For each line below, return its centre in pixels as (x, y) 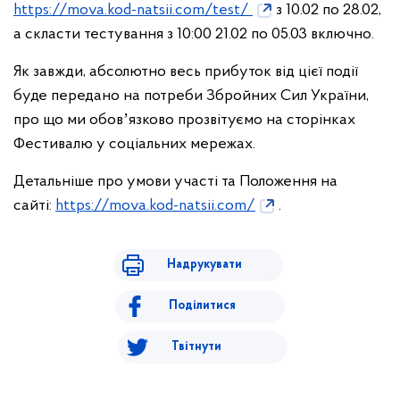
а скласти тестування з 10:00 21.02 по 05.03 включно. (194, 34)
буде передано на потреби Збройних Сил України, (191, 96)
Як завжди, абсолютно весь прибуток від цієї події (186, 72)
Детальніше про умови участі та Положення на (175, 182)
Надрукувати (204, 265)
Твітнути (196, 347)
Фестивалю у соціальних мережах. (134, 144)
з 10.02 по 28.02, (329, 10)
